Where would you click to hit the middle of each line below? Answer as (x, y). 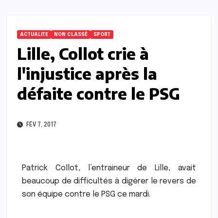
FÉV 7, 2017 (41, 125)
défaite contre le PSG (99, 94)
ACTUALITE (34, 35)
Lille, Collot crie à (83, 54)
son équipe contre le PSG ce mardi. (86, 195)
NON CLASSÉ (71, 35)
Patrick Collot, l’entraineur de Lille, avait (109, 168)
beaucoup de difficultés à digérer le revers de (109, 182)
